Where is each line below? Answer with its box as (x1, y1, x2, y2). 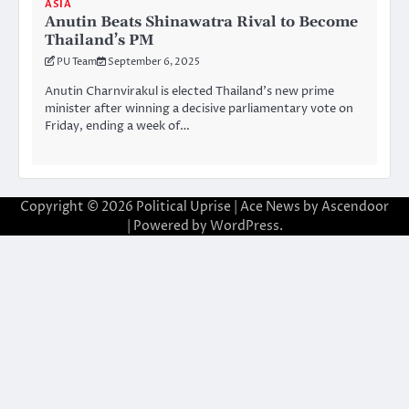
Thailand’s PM (45, 31, 153, 49)
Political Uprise (136, 198, 231, 216)
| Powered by (126, 217, 210, 236)
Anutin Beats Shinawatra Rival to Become (45, 13, 358, 31)
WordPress (209, 217, 279, 236)
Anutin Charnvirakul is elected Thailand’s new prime (45, 82, 334, 100)
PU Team (57, 55, 97, 68)
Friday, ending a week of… (45, 117, 190, 134)
